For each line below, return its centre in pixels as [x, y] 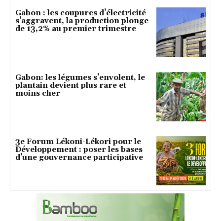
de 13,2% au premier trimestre [76, 29]
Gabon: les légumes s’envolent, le [80, 77]
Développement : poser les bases [79, 150]
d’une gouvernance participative [79, 158]
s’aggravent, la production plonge [82, 21]
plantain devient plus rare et [71, 85]
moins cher [38, 93]
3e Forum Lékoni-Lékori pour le [78, 142]
